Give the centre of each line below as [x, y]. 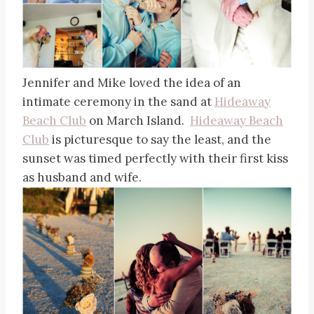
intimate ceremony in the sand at [118, 102]
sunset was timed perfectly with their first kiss [155, 159]
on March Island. [138, 121]
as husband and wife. [82, 178]
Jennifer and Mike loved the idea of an [132, 83]
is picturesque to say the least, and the [160, 140]
